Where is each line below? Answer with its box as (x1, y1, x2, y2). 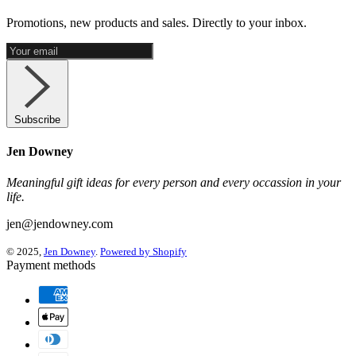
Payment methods (6, 258, 95, 273)
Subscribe (14, 113, 60, 126)
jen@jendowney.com (6, 217, 113, 231)
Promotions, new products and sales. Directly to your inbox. (6, 15, 307, 29)
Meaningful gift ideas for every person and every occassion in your (6, 176, 341, 190)
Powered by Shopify (100, 246, 187, 258)
